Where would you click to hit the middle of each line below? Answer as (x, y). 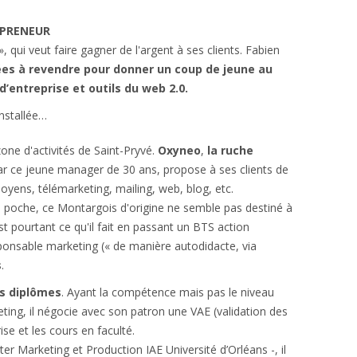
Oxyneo (179, 150)
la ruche (229, 150)
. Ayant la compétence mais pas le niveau (168, 292)
